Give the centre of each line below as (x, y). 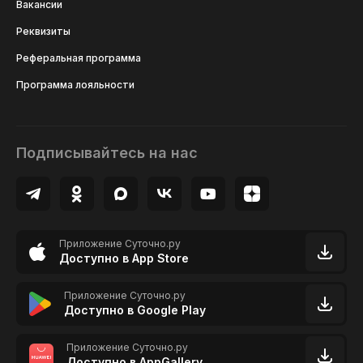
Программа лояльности (75, 85)
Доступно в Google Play (135, 310)
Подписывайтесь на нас (107, 152)
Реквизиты (43, 32)
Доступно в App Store (124, 258)
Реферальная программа (79, 58)
